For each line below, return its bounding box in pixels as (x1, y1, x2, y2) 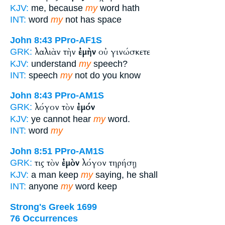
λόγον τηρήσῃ (79, 157, 137, 169)
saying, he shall (93, 170, 158, 180)
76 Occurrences (10, 213, 78, 223)
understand (29, 58, 79, 69)
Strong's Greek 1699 (10, 201, 97, 212)
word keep (73, 181, 117, 191)
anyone (26, 181, 61, 191)
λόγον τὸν (35, 101, 77, 114)
